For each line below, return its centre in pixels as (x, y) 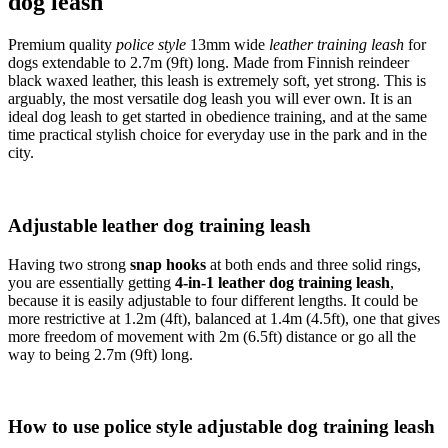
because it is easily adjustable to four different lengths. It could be (213, 300)
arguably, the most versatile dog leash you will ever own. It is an (210, 99)
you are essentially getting (91, 282)
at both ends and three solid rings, (313, 264)
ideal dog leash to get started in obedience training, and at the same (217, 117)
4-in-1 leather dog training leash (282, 282)
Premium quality (62, 45)
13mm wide (227, 45)
